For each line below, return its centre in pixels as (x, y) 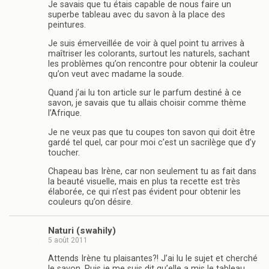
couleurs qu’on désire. (90, 202)
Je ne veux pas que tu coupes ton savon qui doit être (152, 132)
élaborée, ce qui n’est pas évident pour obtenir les (144, 192)
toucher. (64, 153)
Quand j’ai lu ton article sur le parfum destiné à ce (145, 93)
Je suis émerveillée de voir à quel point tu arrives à (146, 43)
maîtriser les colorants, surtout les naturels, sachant (149, 53)
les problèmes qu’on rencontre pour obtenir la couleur (153, 64)
